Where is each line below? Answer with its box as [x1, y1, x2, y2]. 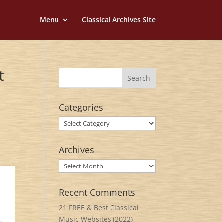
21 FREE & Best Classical [59, 203, 139, 212]
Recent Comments [59, 186, 136, 198]
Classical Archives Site [81, 15, 156, 24]
